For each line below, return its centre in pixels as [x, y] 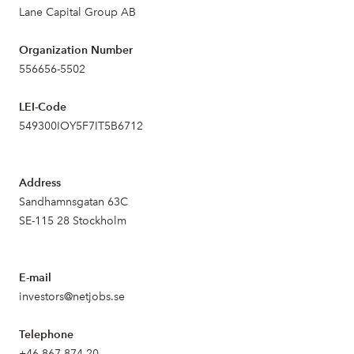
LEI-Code [43, 107]
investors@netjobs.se [72, 297]
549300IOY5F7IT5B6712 [81, 126]
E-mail [35, 278]
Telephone [46, 335]
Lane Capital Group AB [77, 12]
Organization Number [76, 50]
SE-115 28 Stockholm [73, 221]
